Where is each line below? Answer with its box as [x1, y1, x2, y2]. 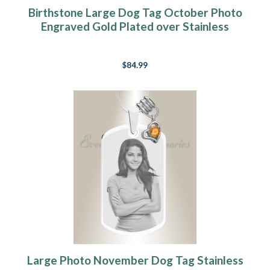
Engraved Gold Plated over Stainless [41, 19, 229, 34]
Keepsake [109, 33, 161, 48]
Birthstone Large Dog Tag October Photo [28, 5, 242, 20]
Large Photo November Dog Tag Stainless [27, 253, 243, 268]
